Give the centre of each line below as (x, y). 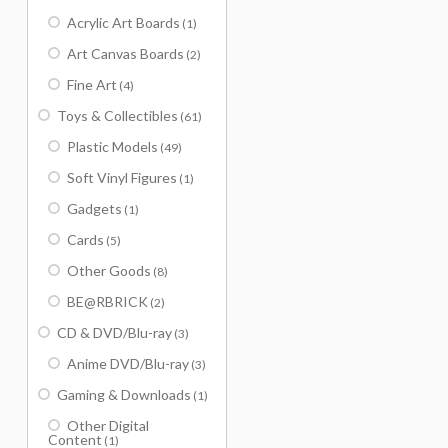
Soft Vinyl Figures (122, 177)
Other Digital (108, 425)
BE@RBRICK (107, 301)
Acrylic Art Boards (123, 22)
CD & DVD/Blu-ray (114, 332)
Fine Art (92, 84)
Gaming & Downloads (124, 394)
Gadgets (94, 208)
